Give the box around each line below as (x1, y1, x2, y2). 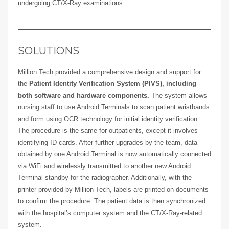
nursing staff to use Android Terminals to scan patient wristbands (18, 103, 210, 111)
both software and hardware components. (18, 91, 149, 100)
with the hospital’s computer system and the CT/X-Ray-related (18, 209, 202, 217)
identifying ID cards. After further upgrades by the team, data (18, 139, 197, 147)
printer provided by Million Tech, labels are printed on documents (18, 186, 209, 194)
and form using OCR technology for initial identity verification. (18, 115, 199, 123)
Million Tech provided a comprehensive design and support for (18, 68, 201, 76)
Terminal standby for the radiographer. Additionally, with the (18, 174, 192, 182)
